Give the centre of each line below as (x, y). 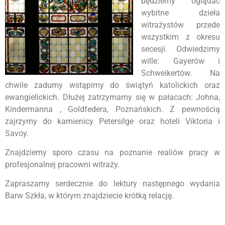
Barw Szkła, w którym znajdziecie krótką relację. (89, 196)
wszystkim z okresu (181, 37)
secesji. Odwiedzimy (181, 49)
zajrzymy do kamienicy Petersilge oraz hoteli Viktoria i (113, 121)
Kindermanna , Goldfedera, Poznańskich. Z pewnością (113, 109)
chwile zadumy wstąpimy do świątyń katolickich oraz (113, 85)
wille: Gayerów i (181, 61)
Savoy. (17, 133)
